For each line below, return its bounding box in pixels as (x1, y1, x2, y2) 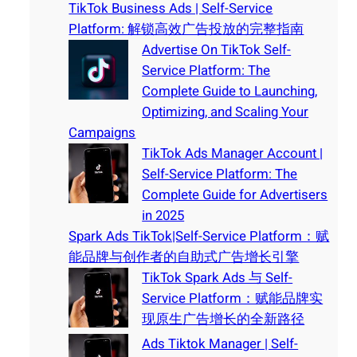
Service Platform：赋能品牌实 (142, 288, 324, 309)
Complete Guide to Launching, (142, 81, 318, 102)
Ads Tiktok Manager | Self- (142, 334, 299, 355)
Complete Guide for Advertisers (142, 185, 328, 206)
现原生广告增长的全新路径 (142, 309, 305, 330)
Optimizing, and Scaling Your (142, 102, 309, 123)
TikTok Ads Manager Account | (142, 143, 324, 164)
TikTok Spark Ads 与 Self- (142, 268, 293, 288)
